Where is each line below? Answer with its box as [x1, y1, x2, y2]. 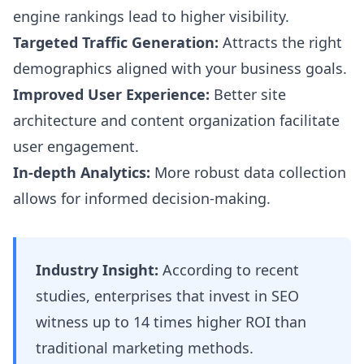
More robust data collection [150, 162, 346, 182]
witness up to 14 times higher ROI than [36, 312, 306, 331]
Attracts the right [219, 32, 342, 52]
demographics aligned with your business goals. [13, 58, 347, 78]
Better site [210, 84, 286, 104]
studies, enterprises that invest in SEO [36, 286, 299, 305]
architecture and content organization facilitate [13, 110, 340, 130]
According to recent [158, 260, 299, 279]
